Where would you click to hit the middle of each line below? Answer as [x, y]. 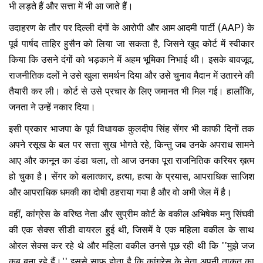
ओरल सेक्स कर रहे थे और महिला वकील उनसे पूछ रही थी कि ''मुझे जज [131, 245]
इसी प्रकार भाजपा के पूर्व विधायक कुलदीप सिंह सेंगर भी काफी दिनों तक [131, 128]
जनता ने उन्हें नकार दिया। [53, 106]
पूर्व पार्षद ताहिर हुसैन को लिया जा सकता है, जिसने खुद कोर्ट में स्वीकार [131, 43]
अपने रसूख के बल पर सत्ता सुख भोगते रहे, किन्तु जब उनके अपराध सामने [131, 144]
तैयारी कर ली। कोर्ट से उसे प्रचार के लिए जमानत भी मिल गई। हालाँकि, [131, 90]
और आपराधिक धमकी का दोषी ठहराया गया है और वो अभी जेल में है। [122, 191]
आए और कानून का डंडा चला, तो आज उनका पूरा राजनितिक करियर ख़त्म [131, 159]
